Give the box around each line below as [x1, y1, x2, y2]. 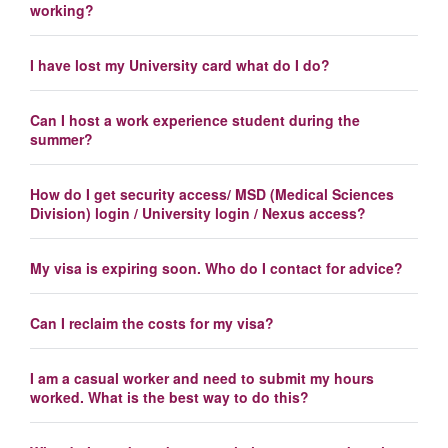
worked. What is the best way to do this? [30, 386, 309, 407]
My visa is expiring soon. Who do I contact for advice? [30, 258, 403, 279]
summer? [30, 129, 93, 150]
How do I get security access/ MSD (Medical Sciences [30, 184, 394, 205]
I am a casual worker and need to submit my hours [30, 367, 374, 388]
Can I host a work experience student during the [30, 110, 360, 131]
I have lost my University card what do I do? [30, 55, 330, 76]
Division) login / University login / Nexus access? [30, 203, 366, 224]
